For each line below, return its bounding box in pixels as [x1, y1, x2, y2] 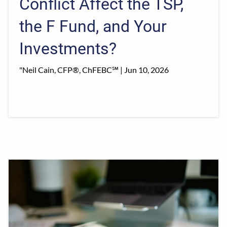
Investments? [19, 39, 117, 58]
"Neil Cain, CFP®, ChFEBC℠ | [19, 64, 125, 74]
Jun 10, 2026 [124, 64, 169, 74]
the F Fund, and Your [19, 16, 167, 36]
